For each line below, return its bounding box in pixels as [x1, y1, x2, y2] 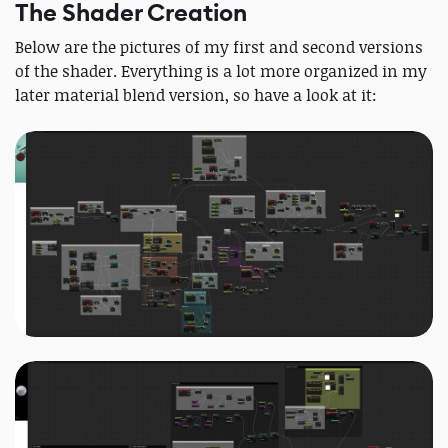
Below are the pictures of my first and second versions [15, 36, 423, 59]
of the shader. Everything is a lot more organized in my [15, 60, 427, 83]
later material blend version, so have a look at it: [15, 84, 377, 107]
